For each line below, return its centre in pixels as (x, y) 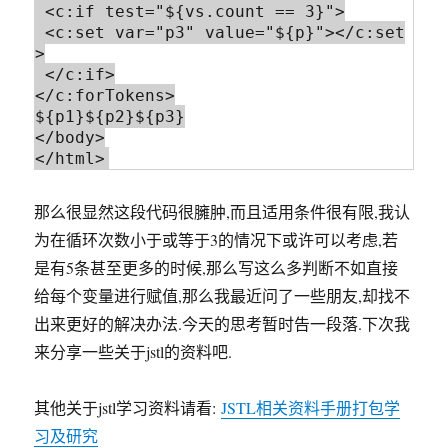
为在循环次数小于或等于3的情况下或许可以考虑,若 (216, 240)
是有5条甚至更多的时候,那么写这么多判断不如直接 (216, 268)
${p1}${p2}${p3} (110, 117)
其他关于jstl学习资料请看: (128, 408)
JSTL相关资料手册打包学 (311, 408)
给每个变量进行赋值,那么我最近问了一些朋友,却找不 (222, 296)
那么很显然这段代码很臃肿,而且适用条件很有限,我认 (222, 212)
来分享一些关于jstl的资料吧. (133, 352)
